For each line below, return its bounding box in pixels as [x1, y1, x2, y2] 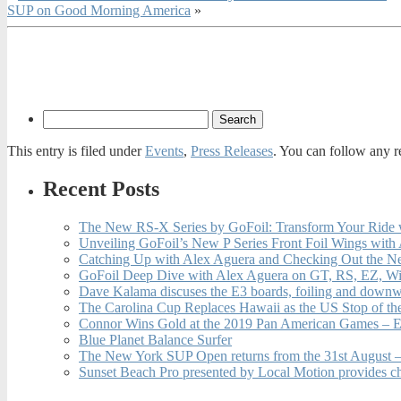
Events [145, 143, 183, 159]
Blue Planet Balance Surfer [79, 331, 232, 347]
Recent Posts [43, 176, 159, 200]
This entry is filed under [7, 143, 145, 159]
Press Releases [191, 143, 273, 159]
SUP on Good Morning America [7, 3, 191, 19]
